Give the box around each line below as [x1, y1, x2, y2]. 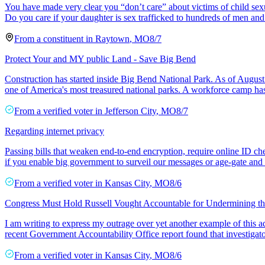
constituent [43, 33, 83, 44]
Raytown [95, 33, 130, 44]
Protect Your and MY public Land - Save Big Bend [5, 53, 196, 64]
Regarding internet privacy [5, 125, 104, 136]
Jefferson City [105, 105, 156, 116]
